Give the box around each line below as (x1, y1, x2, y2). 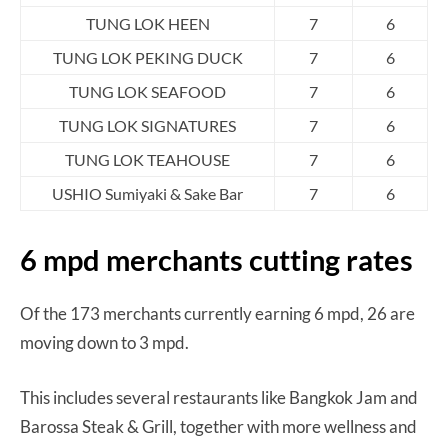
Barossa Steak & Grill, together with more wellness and (20, 415, 417, 437)
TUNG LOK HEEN (85, 13, 210, 33)
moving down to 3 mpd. (20, 331, 192, 353)
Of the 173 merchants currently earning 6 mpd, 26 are (20, 302, 415, 324)
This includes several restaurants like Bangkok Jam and (20, 386, 418, 408)
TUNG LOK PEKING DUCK (52, 47, 243, 67)
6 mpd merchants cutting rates (20, 241, 413, 277)
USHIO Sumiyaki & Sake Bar (52, 183, 243, 203)
